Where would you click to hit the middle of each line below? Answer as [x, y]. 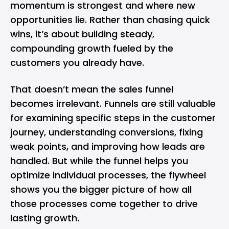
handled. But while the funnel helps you [99, 161]
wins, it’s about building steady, [82, 34]
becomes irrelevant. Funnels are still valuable [113, 104]
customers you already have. [77, 63]
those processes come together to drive [104, 204]
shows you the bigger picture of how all [101, 190]
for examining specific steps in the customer [113, 118]
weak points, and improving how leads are [108, 147]
